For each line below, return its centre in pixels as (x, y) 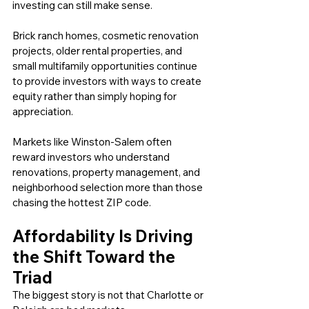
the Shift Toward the (96, 257)
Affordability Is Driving (104, 236)
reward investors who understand (92, 157)
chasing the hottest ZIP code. (82, 203)
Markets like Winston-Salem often (93, 142)
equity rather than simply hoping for (96, 97)
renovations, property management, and (107, 172)
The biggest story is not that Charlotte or (109, 295)
